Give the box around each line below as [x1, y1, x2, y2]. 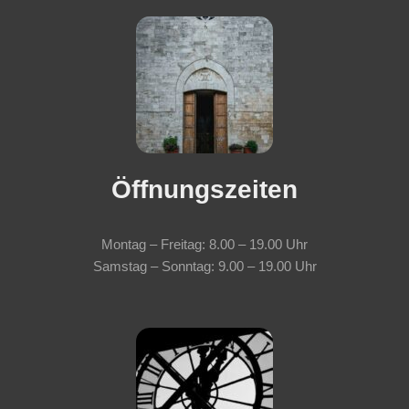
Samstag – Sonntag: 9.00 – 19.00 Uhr [92, 258, 317, 274]
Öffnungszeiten [111, 175, 298, 204]
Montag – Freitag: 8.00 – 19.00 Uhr [101, 236, 308, 252]
